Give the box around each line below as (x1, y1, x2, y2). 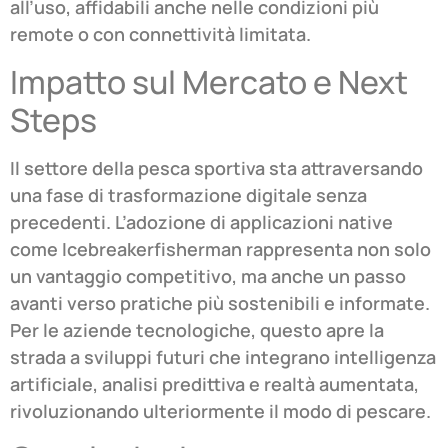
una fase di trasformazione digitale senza (10, 182, 367, 207)
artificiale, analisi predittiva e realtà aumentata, (10, 371, 419, 396)
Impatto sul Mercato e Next (10, 59, 408, 104)
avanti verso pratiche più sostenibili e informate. (10, 290, 430, 315)
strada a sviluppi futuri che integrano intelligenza (10, 344, 436, 369)
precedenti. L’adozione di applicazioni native (10, 209, 393, 234)
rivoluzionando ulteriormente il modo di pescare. (10, 398, 431, 423)
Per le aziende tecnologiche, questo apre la (10, 317, 384, 342)
